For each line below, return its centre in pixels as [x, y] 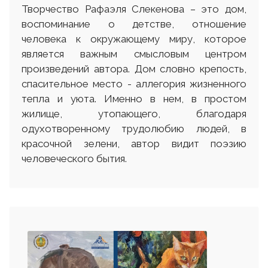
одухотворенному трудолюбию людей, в [134, 129]
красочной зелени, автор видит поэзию [134, 144]
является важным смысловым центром [134, 54]
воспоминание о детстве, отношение [134, 24]
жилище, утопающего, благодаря [134, 114]
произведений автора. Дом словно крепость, [134, 69]
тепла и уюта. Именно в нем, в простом [134, 99]
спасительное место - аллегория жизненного [134, 84]
